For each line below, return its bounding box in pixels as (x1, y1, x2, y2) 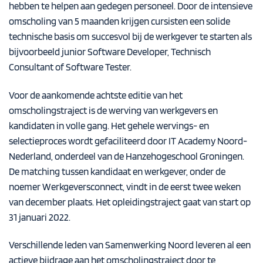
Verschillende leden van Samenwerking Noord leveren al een (9, 239, 251, 251)
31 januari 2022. (9, 211, 70, 223)
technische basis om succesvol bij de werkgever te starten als (9, 30, 252, 42)
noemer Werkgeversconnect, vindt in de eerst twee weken (9, 180, 241, 193)
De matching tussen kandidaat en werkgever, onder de (9, 165, 225, 177)
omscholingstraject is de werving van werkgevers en (9, 104, 218, 116)
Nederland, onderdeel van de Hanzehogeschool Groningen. (9, 150, 244, 162)
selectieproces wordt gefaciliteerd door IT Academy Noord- (9, 134, 247, 147)
